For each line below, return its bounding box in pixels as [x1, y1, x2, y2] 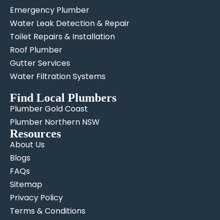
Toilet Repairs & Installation [10, 30, 115, 42]
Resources [10, 127, 61, 140]
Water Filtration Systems [10, 70, 106, 82]
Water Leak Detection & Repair [10, 17, 130, 29]
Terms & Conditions [10, 205, 85, 217]
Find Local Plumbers [10, 91, 116, 104]
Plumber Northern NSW [10, 116, 100, 128]
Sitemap [10, 178, 42, 190]
